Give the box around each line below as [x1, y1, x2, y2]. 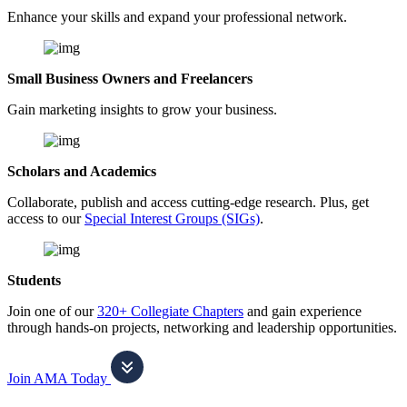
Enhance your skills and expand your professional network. [7, 8, 347, 25]
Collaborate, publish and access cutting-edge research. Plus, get [7, 194, 369, 210]
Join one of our [7, 303, 97, 319]
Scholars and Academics [7, 163, 156, 179]
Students [7, 272, 61, 288]
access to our [7, 210, 84, 226]
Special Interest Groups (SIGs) [84, 210, 260, 226]
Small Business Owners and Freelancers [7, 70, 253, 86]
